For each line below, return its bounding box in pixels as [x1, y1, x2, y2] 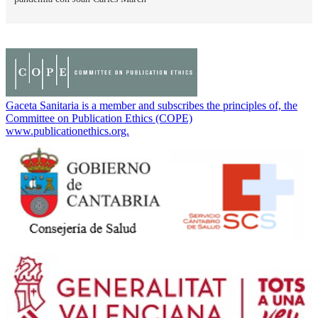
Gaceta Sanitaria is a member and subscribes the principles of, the [6, 99, 297, 112]
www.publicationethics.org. [6, 125, 129, 138]
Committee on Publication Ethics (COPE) [6, 112, 192, 125]
